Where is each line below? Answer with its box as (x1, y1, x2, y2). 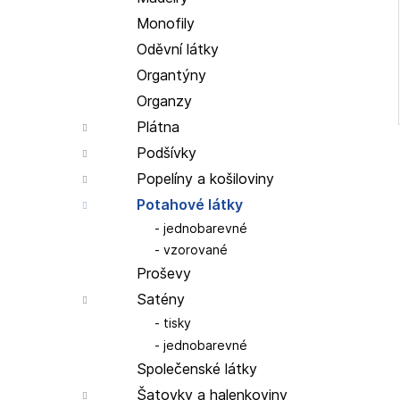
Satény (137, 290, 185, 309)
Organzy (137, 91, 192, 110)
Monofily (137, 13, 195, 32)
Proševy (137, 264, 191, 283)
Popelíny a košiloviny (137, 169, 274, 187)
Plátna (137, 117, 179, 136)
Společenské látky (137, 359, 257, 378)
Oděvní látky (137, 39, 219, 58)
